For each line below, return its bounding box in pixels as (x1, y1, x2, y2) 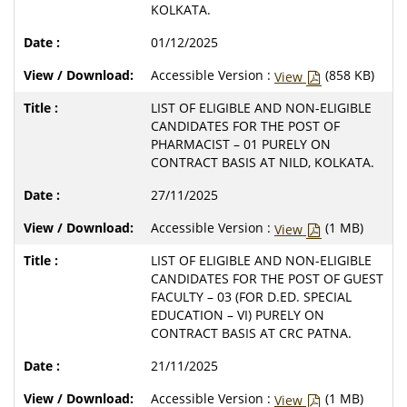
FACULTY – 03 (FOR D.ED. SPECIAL (151, 287, 352, 305)
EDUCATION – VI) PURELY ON (151, 305, 324, 323)
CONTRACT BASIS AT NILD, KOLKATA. (151, 153, 374, 171)
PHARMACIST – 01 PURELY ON (151, 134, 331, 153)
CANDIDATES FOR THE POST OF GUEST (151, 269, 383, 287)
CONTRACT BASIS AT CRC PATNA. (151, 323, 352, 342)
